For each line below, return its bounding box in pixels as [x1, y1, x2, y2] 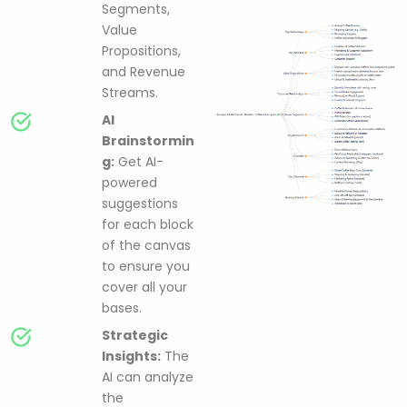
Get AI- [114, 152, 164, 171]
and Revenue [102, 62, 185, 81]
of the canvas [102, 235, 191, 254]
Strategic [102, 325, 168, 344]
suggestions [102, 194, 178, 213]
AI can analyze [102, 367, 194, 386]
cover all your [102, 277, 187, 296]
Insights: [102, 346, 161, 365]
